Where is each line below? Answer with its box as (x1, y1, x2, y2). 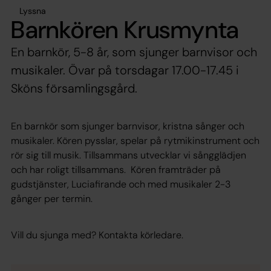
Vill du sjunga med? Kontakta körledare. (11, 228, 183, 241)
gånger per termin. (11, 192, 93, 205)
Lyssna (19, 5, 46, 16)
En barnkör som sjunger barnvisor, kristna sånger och (11, 119, 244, 132)
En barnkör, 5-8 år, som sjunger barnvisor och (11, 44, 257, 60)
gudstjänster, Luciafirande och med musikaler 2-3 (11, 177, 230, 191)
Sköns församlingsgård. (11, 80, 137, 96)
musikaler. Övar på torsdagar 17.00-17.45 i (11, 62, 239, 78)
